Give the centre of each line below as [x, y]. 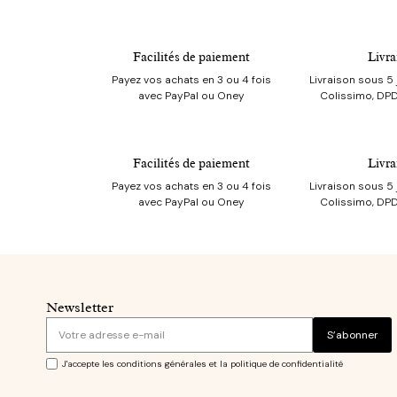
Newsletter [80, 308]
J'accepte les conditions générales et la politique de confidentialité [202, 364]
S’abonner [352, 335]
